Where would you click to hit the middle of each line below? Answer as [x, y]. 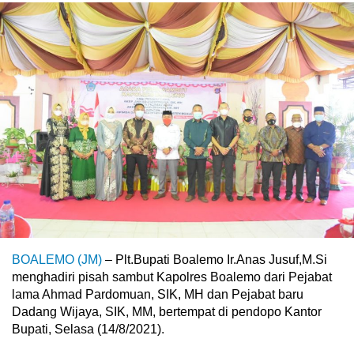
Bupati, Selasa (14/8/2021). [88, 330]
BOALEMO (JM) [57, 260]
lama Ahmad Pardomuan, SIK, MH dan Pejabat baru [158, 295]
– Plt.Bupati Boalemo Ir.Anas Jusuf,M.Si [215, 260]
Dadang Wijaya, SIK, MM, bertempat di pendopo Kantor [167, 312]
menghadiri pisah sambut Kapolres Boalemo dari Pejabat [172, 277]
